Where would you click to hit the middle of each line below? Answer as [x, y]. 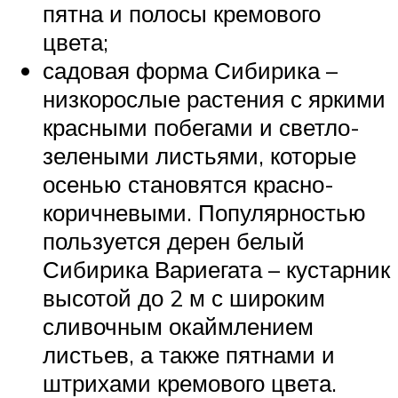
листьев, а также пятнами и [189, 354]
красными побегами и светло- [201, 127]
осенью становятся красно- [188, 183]
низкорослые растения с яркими [214, 98]
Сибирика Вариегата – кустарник [216, 269]
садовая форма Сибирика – [190, 70]
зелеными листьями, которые [199, 155]
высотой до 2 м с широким [184, 297]
